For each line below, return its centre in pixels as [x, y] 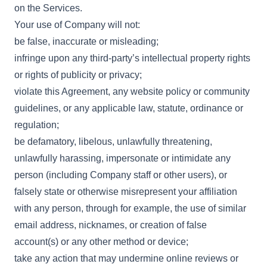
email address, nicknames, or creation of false [111, 225]
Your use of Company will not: [77, 25]
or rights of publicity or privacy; [78, 75]
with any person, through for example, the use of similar [130, 208]
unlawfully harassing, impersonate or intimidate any [122, 158]
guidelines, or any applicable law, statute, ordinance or [129, 108]
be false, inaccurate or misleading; [86, 41]
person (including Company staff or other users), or [121, 175]
